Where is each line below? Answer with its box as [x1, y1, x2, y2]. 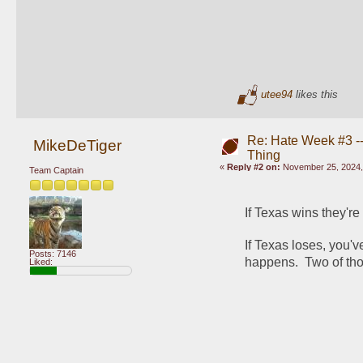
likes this [292, 88, 338, 100]
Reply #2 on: [226, 162, 280, 173]
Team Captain [29, 165, 83, 176]
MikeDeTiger [32, 136, 122, 154]
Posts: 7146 [29, 249, 76, 258]
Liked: [29, 257, 53, 267]
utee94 [260, 88, 293, 100]
